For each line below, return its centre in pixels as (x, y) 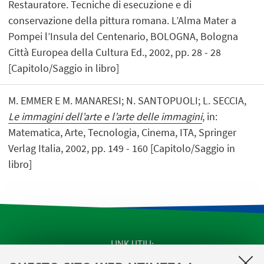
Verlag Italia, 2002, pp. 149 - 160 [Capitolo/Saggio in (122, 148)
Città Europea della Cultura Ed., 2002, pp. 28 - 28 (115, 52)
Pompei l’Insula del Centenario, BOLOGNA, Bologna (123, 36)
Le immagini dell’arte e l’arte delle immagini (105, 117)
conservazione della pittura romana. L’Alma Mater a (123, 20)
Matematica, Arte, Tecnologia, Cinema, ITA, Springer (123, 133)
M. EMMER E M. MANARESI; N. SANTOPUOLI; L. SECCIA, (128, 101)
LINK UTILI (131, 244)
